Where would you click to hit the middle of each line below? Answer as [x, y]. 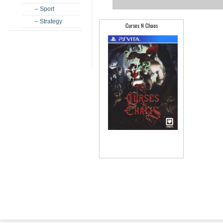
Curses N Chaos [141, 26]
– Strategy [49, 21]
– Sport [45, 9]
